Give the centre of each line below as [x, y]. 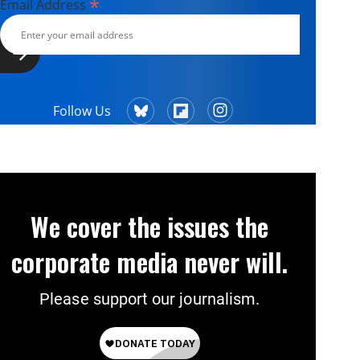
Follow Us [82, 111]
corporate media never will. [149, 262]
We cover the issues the [149, 226]
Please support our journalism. [150, 299]
